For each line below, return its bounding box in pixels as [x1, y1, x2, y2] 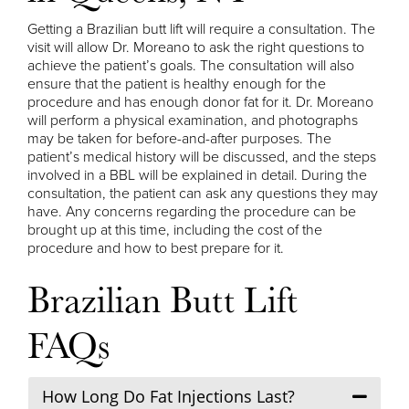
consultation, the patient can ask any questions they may [27, 184, 378, 203]
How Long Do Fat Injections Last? [42, 384, 295, 407]
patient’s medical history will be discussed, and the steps [27, 147, 376, 166]
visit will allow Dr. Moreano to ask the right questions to [27, 37, 364, 57]
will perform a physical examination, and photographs [27, 110, 358, 130]
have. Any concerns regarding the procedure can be [27, 202, 356, 221]
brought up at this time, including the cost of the [27, 220, 322, 239]
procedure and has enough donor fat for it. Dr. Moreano [27, 92, 373, 111]
